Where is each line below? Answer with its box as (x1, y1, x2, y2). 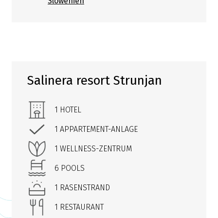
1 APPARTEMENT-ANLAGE (54, 125, 138, 134)
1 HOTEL (54, 105, 81, 114)
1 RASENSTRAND (54, 183, 110, 192)
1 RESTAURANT (54, 202, 104, 212)
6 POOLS (54, 163, 85, 173)
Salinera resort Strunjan (27, 73, 162, 88)
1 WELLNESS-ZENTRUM (54, 144, 132, 153)
